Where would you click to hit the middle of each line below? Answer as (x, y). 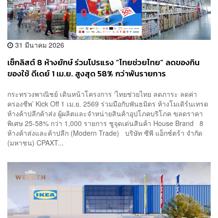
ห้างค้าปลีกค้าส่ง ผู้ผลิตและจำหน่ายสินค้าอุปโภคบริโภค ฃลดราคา (105, 113)
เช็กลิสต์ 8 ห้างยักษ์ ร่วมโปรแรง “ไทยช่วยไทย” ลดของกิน (103, 63)
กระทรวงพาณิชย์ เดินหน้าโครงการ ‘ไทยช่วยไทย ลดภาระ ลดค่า (102, 94)
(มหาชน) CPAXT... (36, 142)
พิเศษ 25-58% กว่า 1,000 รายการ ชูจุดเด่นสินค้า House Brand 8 (105, 123)
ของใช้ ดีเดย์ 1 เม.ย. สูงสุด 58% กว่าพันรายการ (87, 74)
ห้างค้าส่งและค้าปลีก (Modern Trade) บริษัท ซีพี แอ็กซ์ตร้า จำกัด (105, 133)
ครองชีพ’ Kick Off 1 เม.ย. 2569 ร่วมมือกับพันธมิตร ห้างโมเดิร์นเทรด (108, 103)
